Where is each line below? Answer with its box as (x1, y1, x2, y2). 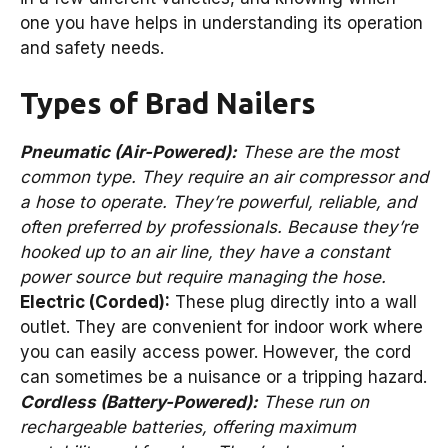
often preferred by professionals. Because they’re (20, 217, 418, 238)
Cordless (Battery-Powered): (20, 392, 258, 413)
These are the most (237, 142, 399, 163)
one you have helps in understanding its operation (20, 12, 423, 33)
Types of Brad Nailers (20, 87, 316, 120)
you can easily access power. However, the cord (20, 342, 411, 363)
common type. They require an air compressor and (20, 167, 428, 188)
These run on (258, 392, 369, 413)
